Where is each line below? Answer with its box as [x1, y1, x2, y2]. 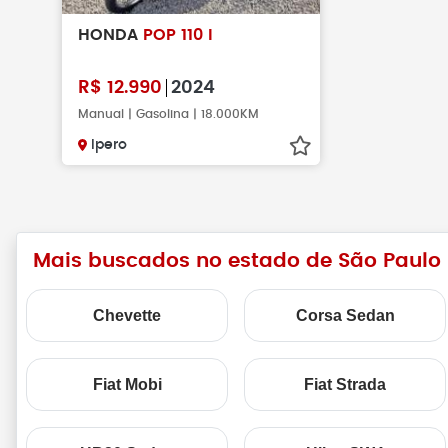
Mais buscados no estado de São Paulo [33, 251, 441, 271]
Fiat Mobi [92, 376, 162, 393]
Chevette [93, 307, 161, 324]
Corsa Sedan [295, 307, 395, 324]
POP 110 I [143, 27, 213, 43]
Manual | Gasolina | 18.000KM [78, 108, 259, 120]
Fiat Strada [304, 376, 386, 393]
